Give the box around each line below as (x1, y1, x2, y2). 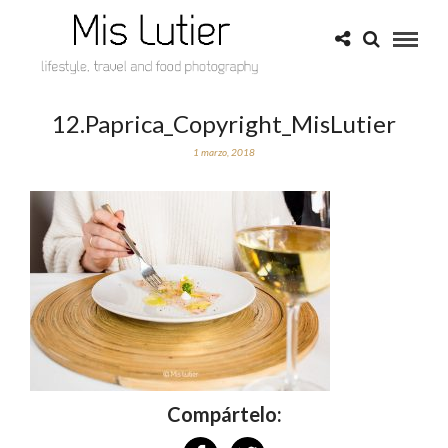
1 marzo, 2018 (193, 146, 255, 158)
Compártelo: (166, 402, 282, 426)
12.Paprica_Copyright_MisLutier (52, 109, 396, 138)
